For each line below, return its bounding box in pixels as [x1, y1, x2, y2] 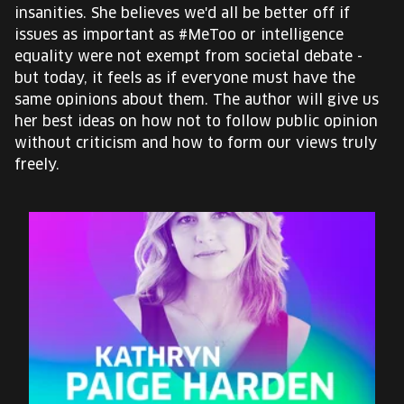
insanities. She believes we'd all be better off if [14, 6, 350, 21]
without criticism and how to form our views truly [14, 136, 377, 151]
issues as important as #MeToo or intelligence [14, 28, 344, 42]
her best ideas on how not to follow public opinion [14, 115, 378, 129]
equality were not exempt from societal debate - [14, 50, 363, 64]
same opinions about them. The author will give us [14, 93, 379, 107]
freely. [14, 158, 60, 172]
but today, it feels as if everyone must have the [14, 71, 355, 86]
